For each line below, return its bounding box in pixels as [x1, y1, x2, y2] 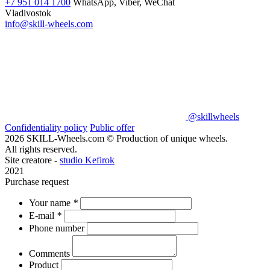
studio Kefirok [60, 155, 115, 166]
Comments [29, 248, 72, 259]
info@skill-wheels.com [5, 19, 93, 30]
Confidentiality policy [5, 122, 87, 133]
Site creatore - [5, 155, 60, 166]
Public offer [90, 122, 134, 133]
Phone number [29, 223, 87, 234]
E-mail [29, 210, 57, 221]
